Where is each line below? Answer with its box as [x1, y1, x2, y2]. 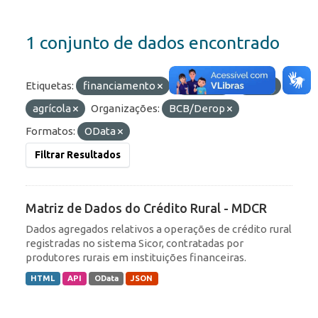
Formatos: [26, 125, 75, 138]
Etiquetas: [26, 79, 74, 92]
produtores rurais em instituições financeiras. [26, 251, 246, 264]
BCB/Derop [169, 102, 227, 115]
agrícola [33, 102, 73, 115]
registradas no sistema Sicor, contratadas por [26, 237, 243, 250]
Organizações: [91, 102, 160, 115]
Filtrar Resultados [35, 149, 121, 161]
